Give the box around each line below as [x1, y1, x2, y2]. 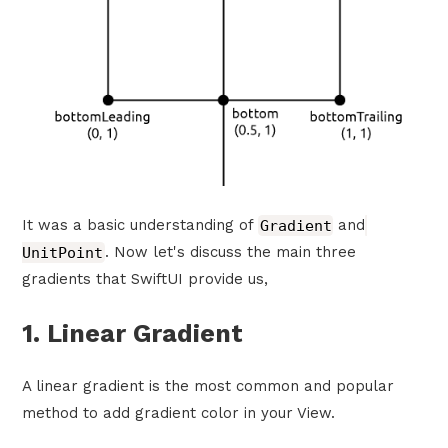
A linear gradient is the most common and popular [22, 376, 395, 395]
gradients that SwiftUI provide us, [22, 270, 269, 289]
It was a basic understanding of [22, 216, 259, 235]
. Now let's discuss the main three [104, 243, 356, 262]
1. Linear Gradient [22, 318, 244, 348]
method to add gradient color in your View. [22, 403, 336, 422]
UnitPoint [22, 243, 104, 262]
